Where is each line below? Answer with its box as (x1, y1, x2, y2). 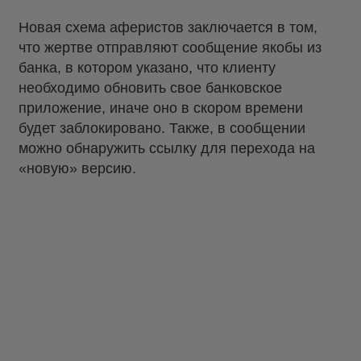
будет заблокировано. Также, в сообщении (19, 120, 305, 137)
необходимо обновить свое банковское (19, 80, 282, 97)
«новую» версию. (19, 160, 136, 177)
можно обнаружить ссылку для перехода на (19, 140, 315, 157)
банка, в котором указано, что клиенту (19, 60, 276, 77)
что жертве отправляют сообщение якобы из (19, 39, 322, 56)
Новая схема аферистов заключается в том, (19, 19, 317, 36)
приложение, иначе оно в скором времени (19, 100, 303, 117)
